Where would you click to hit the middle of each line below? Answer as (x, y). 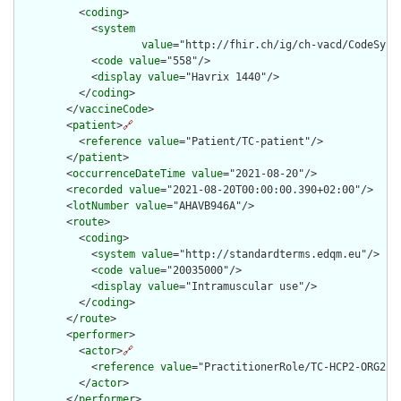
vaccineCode (113, 110)
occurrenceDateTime (129, 174)
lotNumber (101, 206)
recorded (98, 190)
